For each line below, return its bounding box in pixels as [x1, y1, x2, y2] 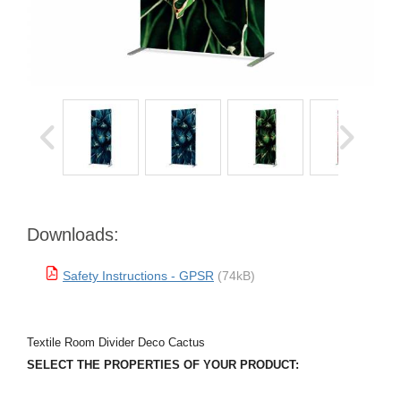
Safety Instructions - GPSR [63, 269, 214, 283]
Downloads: [27, 225, 119, 244]
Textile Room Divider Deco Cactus [27, 336, 205, 349]
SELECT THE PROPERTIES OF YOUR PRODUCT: [27, 358, 299, 371]
